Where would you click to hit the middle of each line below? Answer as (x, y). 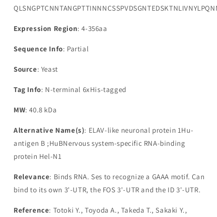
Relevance (32, 177)
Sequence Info (38, 49)
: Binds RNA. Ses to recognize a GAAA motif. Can (127, 177)
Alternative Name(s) (49, 130)
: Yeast (47, 69)
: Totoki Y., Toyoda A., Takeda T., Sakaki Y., (118, 210)
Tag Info (27, 90)
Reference (31, 210)
